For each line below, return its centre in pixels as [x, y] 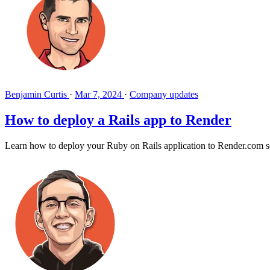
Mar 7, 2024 [98, 94]
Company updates [164, 94]
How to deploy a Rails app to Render [118, 120]
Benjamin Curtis [37, 94]
